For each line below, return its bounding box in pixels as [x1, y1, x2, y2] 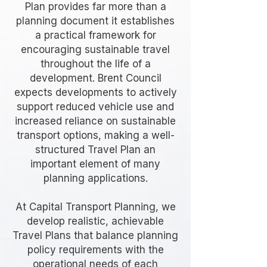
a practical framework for [35, 29, 156, 41]
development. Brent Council [29, 72, 162, 84]
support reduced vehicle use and [17, 101, 174, 113]
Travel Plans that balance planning [13, 229, 178, 241]
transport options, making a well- [16, 129, 175, 141]
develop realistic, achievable [27, 215, 164, 227]
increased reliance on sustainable [15, 115, 176, 127]
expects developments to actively [14, 86, 177, 98]
